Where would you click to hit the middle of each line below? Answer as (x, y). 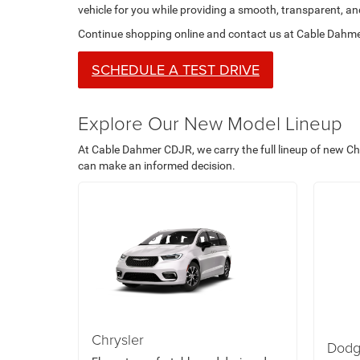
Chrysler (118, 339)
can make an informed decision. (157, 166)
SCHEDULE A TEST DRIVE (176, 70)
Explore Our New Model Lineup (210, 123)
